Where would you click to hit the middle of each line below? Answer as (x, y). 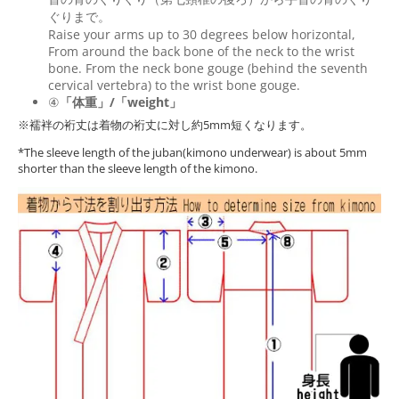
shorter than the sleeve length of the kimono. (138, 168)
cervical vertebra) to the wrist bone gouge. (174, 85)
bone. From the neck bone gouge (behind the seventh (208, 68)
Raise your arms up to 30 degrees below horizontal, (202, 34)
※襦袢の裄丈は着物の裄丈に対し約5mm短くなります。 (165, 124)
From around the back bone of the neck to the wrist (201, 51)
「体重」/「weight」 (121, 102)
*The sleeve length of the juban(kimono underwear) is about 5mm (192, 152)
